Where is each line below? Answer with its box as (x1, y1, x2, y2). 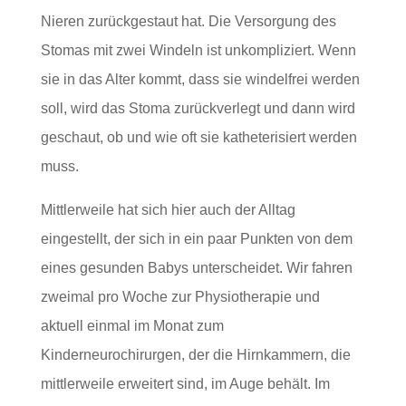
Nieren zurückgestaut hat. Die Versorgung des (40, 14, 336, 30)
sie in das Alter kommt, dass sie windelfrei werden (40, 72, 360, 88)
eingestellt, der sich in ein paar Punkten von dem (40, 231, 353, 247)
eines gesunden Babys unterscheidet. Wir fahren (40, 260, 353, 276)
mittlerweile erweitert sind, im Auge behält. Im (40, 376, 330, 392)
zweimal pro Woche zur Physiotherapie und (40, 289, 320, 305)
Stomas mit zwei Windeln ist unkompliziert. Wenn (40, 43, 356, 59)
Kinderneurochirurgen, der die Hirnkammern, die (40, 347, 351, 363)
